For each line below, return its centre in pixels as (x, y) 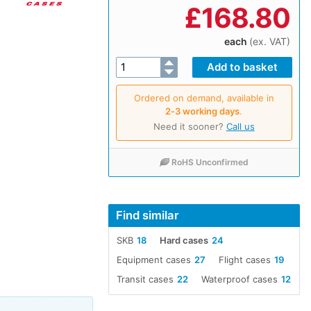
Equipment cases (153, 260)
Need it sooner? (190, 126)
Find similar (147, 215)
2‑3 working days (203, 111)
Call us (240, 126)
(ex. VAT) (269, 41)
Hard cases (184, 241)
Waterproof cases (240, 279)
